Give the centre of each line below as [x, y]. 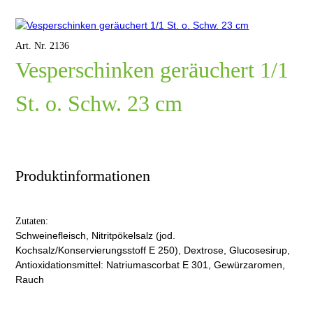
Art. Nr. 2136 [43, 46]
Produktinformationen [83, 176]
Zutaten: [32, 221]
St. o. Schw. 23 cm [99, 104]
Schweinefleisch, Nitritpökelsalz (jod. [96, 236]
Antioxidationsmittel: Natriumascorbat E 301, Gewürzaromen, [151, 265]
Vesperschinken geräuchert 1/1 [152, 70]
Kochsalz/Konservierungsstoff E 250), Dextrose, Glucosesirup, [153, 250]
